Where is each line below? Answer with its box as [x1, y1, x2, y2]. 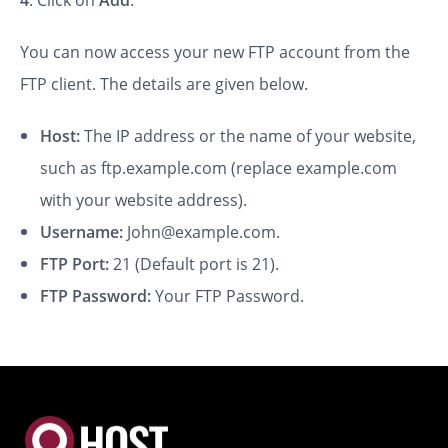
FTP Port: [40, 252, 109, 275]
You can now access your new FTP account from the [20, 40, 410, 63]
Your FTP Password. [151, 284, 304, 307]
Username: [40, 220, 123, 243]
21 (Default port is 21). [109, 252, 279, 275]
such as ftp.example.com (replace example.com [40, 156, 397, 179]
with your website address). [40, 188, 247, 211]
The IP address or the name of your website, [80, 124, 416, 147]
